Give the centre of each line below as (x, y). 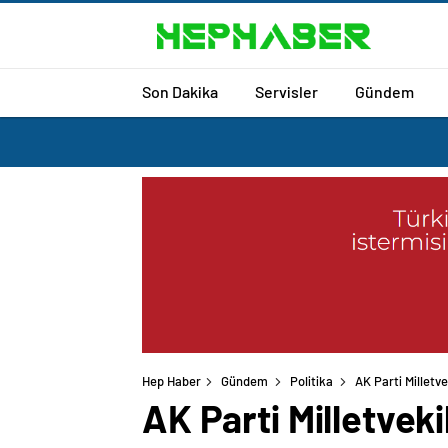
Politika (311, 381)
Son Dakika (180, 91)
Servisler (286, 91)
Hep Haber (171, 381)
